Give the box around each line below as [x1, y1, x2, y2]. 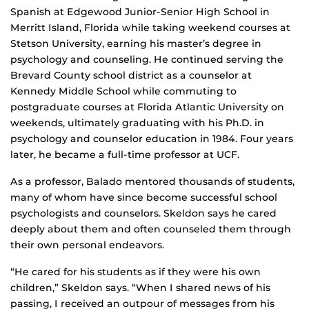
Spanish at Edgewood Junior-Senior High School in [10, 6, 270, 19]
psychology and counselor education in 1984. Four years [10, 132, 293, 146]
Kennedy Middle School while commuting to [10, 85, 237, 98]
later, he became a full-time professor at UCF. [10, 148, 239, 161]
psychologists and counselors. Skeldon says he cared [10, 207, 277, 220]
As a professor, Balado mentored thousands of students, [10, 175, 295, 188]
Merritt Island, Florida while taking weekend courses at [10, 21, 290, 34]
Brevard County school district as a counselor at [10, 69, 252, 82]
